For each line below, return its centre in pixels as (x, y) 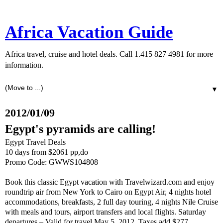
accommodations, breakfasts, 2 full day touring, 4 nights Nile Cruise (111, 202)
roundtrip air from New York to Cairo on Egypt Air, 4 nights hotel (108, 192)
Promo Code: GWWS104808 (52, 162)
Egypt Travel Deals (35, 142)
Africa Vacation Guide (89, 32)
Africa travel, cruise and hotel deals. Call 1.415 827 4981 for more (109, 54)
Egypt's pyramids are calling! (80, 129)
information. (24, 65)
